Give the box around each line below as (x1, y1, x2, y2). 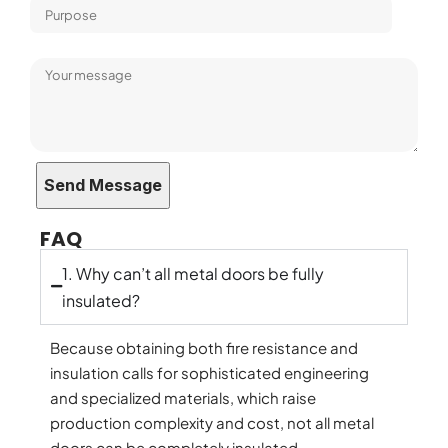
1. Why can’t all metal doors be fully (62, 262, 324, 284)
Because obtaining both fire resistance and (50, 337, 358, 357)
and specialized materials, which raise (50, 387, 316, 407)
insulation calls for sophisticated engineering (50, 362, 369, 382)
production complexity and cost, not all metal (50, 412, 374, 432)
